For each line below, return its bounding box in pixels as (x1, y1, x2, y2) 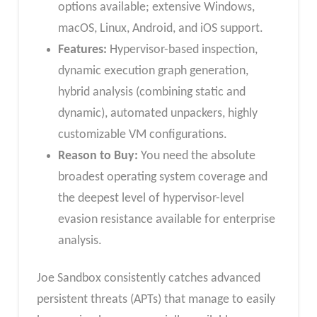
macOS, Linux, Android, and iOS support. (57, 21, 263, 35)
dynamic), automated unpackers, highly (57, 106, 258, 120)
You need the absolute (137, 149, 255, 163)
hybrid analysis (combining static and (57, 85, 246, 99)
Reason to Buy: (57, 149, 138, 163)
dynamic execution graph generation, (57, 64, 248, 78)
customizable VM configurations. (57, 127, 227, 142)
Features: (57, 42, 107, 57)
